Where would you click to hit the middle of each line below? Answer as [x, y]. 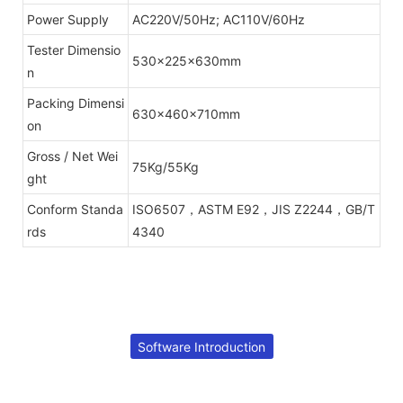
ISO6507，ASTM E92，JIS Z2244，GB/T [254, 209]
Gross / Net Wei [72, 156]
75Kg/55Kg [166, 166]
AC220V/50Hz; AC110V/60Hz [219, 19]
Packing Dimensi [76, 103]
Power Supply [68, 19]
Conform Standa [75, 209]
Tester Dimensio [74, 49]
